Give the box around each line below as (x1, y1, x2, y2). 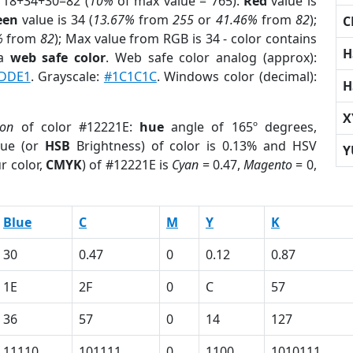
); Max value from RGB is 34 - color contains (54, 30, 317, 47)
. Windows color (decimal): (156, 68, 317, 85)
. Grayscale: (30, 68, 104, 85)
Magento (243, 156, 293, 173)
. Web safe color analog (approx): (106, 49, 317, 66)
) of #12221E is (82, 156, 173, 173)
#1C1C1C (103, 68, 157, 85)
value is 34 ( (17, 11, 94, 28)
